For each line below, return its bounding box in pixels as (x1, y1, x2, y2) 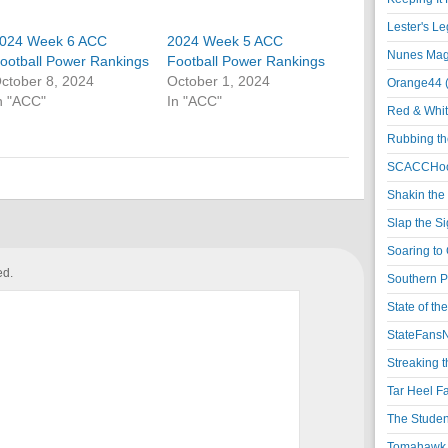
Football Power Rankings (167, 53, 326, 69)
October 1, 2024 (167, 73, 271, 89)
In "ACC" (167, 93, 223, 109)
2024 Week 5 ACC (167, 33, 284, 49)
